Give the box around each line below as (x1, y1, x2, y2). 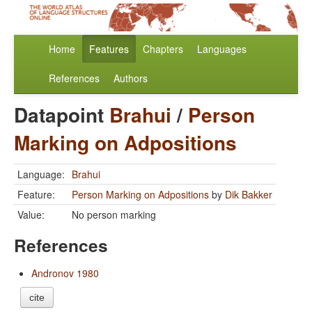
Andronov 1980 (31, 266, 99, 281)
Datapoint (14, 100, 109, 130)
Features (89, 42, 129, 56)
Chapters (143, 42, 183, 56)
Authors (114, 71, 148, 86)
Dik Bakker (225, 187, 272, 202)
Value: (17, 208, 45, 222)
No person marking (72, 208, 156, 222)
